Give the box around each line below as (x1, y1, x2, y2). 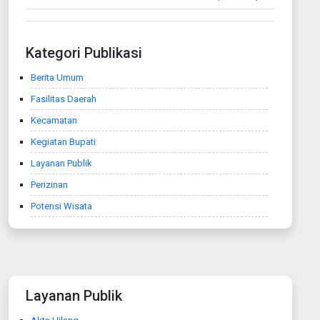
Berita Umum (31, 71, 84, 83)
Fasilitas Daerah (31, 93, 96, 104)
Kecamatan (31, 114, 77, 126)
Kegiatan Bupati (31, 136, 96, 147)
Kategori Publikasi (26, 44, 142, 61)
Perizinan (31, 179, 68, 190)
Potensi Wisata (31, 200, 92, 211)
